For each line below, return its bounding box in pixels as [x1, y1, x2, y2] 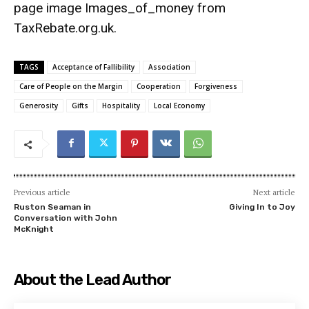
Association [148, 62, 190, 72]
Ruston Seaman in [14, 202, 91, 212]
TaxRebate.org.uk [14, 20, 114, 37]
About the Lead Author [14, 270, 171, 290]
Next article [252, 187, 295, 198]
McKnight [14, 224, 54, 235]
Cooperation [137, 81, 181, 92]
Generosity [19, 101, 58, 111]
